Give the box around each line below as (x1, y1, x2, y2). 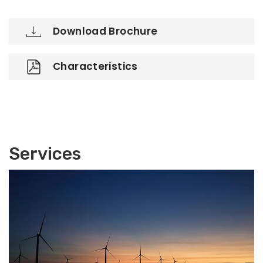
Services (9, 143, 81, 165)
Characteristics (53, 59, 138, 74)
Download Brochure (53, 24, 158, 39)
